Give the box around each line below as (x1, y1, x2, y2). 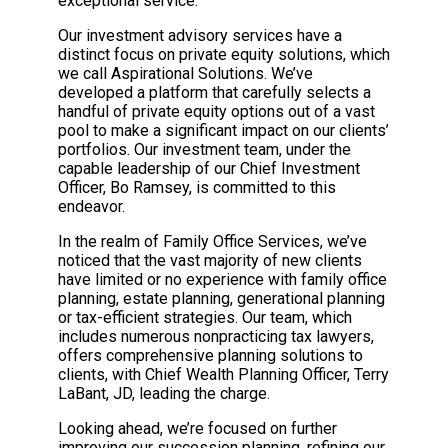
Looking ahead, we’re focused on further (58, 419, 337, 439)
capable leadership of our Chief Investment (58, 159, 360, 179)
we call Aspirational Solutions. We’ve (58, 64, 313, 84)
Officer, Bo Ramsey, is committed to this (58, 178, 336, 198)
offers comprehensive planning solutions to (58, 346, 363, 366)
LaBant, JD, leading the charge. (58, 384, 270, 404)
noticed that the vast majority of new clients (58, 251, 362, 271)
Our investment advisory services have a (58, 26, 342, 46)
